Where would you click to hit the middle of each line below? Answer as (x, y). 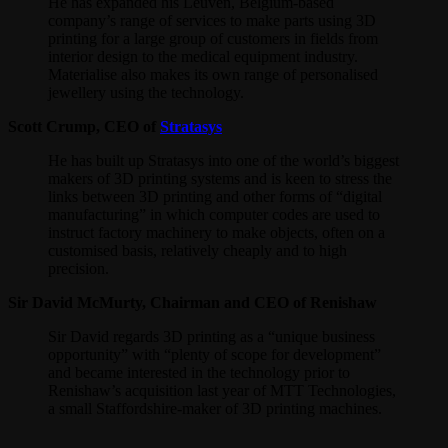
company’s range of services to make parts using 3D (212, 20)
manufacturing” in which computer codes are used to (214, 214)
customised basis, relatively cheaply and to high (197, 250)
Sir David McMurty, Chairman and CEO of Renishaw (192, 302)
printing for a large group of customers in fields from (213, 38)
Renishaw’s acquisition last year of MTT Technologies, (222, 390)
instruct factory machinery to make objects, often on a (216, 232)
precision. (78, 268)
